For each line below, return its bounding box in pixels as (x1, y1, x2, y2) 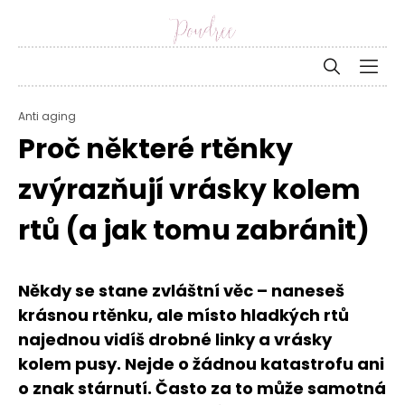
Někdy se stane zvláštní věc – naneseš (18, 279, 344, 302)
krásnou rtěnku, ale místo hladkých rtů (18, 304, 349, 326)
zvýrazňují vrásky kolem (18, 171, 361, 209)
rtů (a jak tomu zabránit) (18, 212, 370, 250)
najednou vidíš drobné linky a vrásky (18, 328, 332, 351)
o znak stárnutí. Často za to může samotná (18, 377, 386, 400)
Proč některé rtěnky (18, 130, 293, 168)
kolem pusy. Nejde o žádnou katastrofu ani (18, 353, 384, 375)
